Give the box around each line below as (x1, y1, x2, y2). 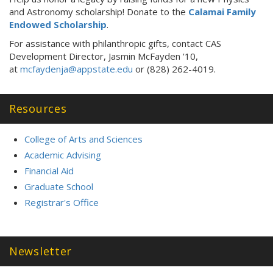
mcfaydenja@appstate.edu (20, 62, 133, 75)
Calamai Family (188, 5, 256, 18)
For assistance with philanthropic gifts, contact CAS (9, 37, 221, 49)
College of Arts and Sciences (24, 132, 143, 145)
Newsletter (9, 243, 72, 258)
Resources (9, 101, 67, 116)
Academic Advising (24, 148, 101, 161)
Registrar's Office (24, 196, 99, 208)
